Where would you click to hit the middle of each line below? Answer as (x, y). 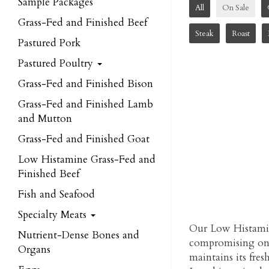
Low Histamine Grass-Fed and (87, 159)
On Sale (236, 8)
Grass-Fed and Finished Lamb (86, 104)
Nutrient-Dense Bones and (79, 235)
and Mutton (45, 119)
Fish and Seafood (56, 194)
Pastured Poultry (57, 63)
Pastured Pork (49, 43)
